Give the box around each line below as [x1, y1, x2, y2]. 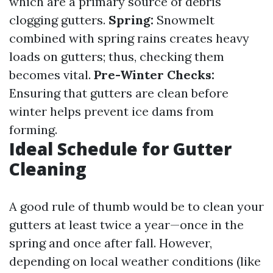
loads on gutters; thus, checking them [9, 49, 224, 64]
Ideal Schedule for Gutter [9, 137, 232, 160]
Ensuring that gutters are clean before [9, 85, 229, 101]
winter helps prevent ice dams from [9, 104, 214, 119]
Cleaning [9, 157, 87, 180]
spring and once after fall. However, [9, 235, 212, 250]
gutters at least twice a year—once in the [9, 217, 244, 232]
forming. [9, 122, 57, 137]
